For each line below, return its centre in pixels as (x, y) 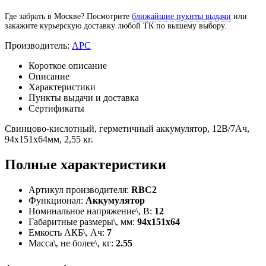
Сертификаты (56, 108)
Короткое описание (68, 65)
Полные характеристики (85, 164)
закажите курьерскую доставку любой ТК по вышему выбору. (116, 26)
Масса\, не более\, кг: (72, 243)
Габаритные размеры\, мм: (83, 221)
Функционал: (57, 200)
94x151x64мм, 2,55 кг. (49, 139)
